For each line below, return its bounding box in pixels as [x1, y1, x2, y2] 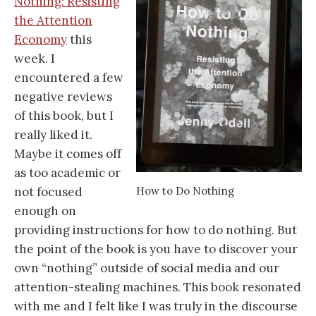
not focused [14, 184, 83, 200]
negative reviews [14, 89, 112, 105]
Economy [14, 32, 67, 48]
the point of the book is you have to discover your [14, 241, 298, 257]
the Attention [14, 13, 92, 29]
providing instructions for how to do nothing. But [14, 222, 297, 238]
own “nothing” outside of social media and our [14, 260, 279, 276]
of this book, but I [14, 108, 114, 124]
